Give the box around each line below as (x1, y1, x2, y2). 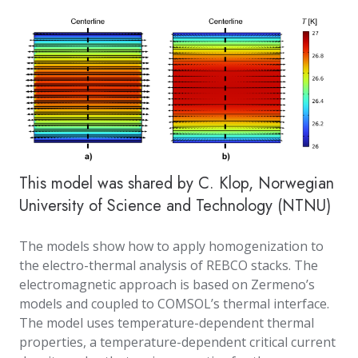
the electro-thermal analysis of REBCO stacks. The (19, 257, 318, 275)
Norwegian (258, 172, 334, 196)
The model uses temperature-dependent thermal (19, 314, 314, 332)
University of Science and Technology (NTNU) (19, 194, 331, 218)
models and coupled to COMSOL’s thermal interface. (19, 295, 329, 313)
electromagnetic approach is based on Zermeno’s (19, 276, 315, 294)
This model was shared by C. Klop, (19, 172, 258, 196)
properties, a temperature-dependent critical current (19, 333, 336, 352)
